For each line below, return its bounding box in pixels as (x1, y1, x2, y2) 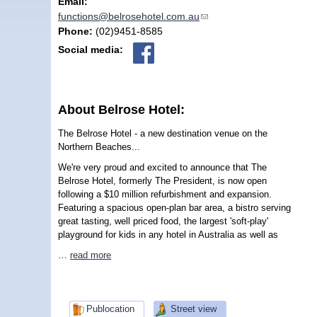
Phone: (58, 25, 96, 37)
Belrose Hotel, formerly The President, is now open (58, 175, 267, 186)
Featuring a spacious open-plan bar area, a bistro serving (58, 202, 291, 213)
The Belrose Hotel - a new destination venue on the (58, 127, 267, 139)
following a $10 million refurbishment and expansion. (58, 188, 272, 200)
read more (70, 250, 111, 261)
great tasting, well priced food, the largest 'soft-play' (58, 215, 268, 226)
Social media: (58, 43, 126, 55)
